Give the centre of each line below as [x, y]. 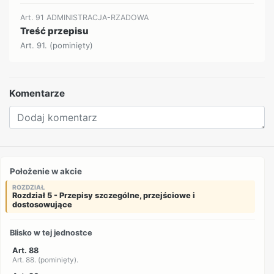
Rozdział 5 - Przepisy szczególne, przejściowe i [103, 195]
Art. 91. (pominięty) [57, 46]
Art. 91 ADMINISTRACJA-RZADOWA [85, 17]
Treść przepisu [55, 31]
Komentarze [37, 94]
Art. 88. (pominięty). [45, 260]
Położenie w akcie [46, 171]
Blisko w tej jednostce [51, 232]
